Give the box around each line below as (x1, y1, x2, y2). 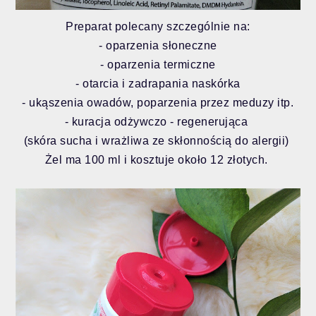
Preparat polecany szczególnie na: (66, 20, 250, 33)
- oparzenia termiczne (100, 59, 216, 71)
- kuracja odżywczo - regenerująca (64, 116, 251, 128)
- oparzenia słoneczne (99, 39, 217, 52)
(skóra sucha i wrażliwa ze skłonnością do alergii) (23, 135, 293, 147)
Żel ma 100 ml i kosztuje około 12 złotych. (44, 154, 272, 166)
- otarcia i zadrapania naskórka (75, 78, 241, 90)
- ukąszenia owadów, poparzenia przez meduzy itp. (22, 97, 294, 109)
